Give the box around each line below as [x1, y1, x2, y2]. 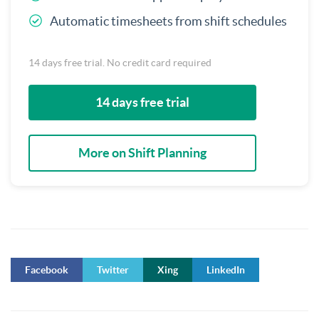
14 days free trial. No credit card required [28, 56, 211, 68]
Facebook [25, 263, 68, 276]
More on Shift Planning [78, 145, 206, 160]
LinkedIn [206, 263, 245, 276]
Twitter [97, 263, 129, 276]
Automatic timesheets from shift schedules [50, 13, 287, 28]
